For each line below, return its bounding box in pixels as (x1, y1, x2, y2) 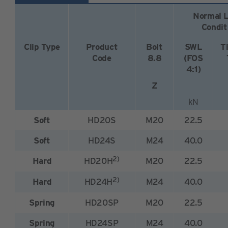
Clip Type (24, 42, 60, 52)
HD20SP (85, 197, 119, 208)
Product (85, 42, 118, 52)
